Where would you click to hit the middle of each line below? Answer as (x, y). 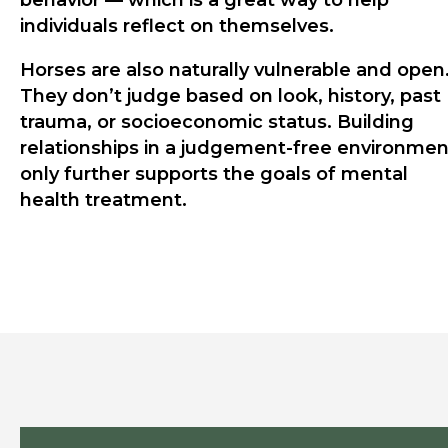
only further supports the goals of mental (214, 174)
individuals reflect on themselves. (188, 26)
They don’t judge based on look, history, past (230, 96)
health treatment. (103, 200)
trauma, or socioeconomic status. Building (217, 122)
